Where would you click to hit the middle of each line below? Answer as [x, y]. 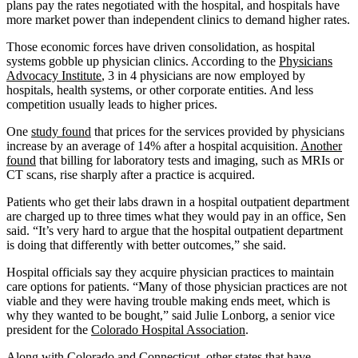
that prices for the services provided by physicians [218, 131]
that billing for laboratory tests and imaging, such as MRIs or [190, 160]
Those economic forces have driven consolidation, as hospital [161, 46]
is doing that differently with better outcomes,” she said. [146, 245]
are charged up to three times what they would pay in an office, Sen [176, 216]
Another [321, 145]
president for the [49, 329]
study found [61, 131]
